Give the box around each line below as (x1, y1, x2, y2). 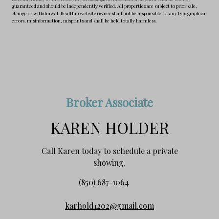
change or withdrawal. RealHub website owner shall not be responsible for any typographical (12, 9, 207, 17)
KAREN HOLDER (50, 116, 169, 138)
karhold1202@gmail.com (65, 200, 154, 211)
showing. (93, 157, 126, 168)
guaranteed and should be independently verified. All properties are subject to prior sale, (12, 2, 197, 9)
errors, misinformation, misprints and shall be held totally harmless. (12, 17, 157, 24)
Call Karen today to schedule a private (41, 145, 178, 156)
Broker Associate (66, 94, 153, 110)
